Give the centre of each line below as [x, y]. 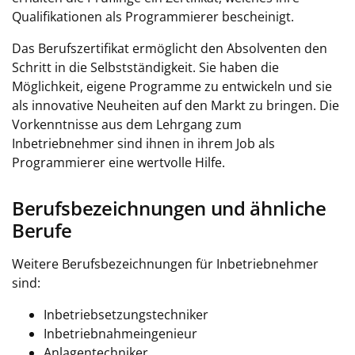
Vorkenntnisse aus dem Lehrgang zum [127, 124]
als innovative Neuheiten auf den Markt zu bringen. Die [176, 105]
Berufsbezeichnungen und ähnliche [169, 208]
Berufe [42, 231]
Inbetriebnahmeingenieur [120, 334]
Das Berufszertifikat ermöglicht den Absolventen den [170, 48]
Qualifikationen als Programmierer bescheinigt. [153, 17]
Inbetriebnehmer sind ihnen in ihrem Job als [143, 143]
